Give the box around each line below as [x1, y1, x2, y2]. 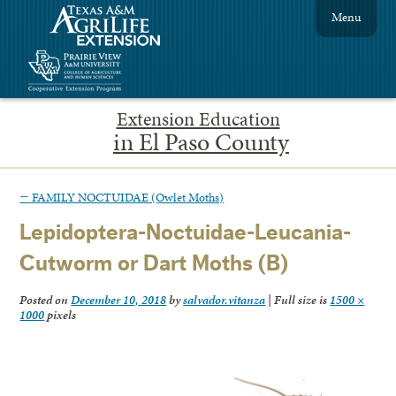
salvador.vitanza [183, 291, 266, 309]
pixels [44, 306, 77, 324]
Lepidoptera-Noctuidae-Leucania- [19, 222, 352, 245]
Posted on [19, 291, 72, 309]
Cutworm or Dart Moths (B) [19, 253, 289, 276]
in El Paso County [113, 124, 289, 159]
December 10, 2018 [71, 291, 167, 309]
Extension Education [116, 105, 280, 133]
